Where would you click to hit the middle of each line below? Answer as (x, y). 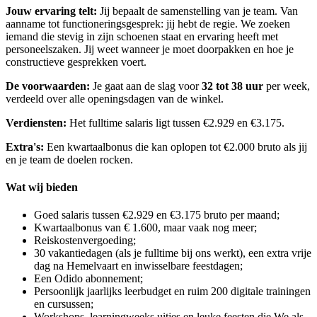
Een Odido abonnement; (88, 279)
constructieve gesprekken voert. (76, 62)
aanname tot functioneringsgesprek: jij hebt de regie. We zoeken (148, 23)
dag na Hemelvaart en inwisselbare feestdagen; (138, 266)
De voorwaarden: (48, 86)
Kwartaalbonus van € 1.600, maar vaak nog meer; (145, 228)
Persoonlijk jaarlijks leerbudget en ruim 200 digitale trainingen (172, 292)
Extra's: (25, 146)
